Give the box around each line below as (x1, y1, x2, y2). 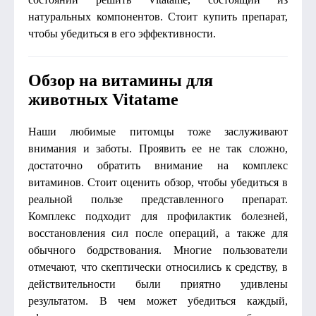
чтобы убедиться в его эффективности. (28, 28, 216, 39)
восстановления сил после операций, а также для (28, 227, 288, 239)
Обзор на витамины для (28, 71, 213, 90)
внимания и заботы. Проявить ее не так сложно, (28, 142, 288, 154)
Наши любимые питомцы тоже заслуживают (28, 126, 288, 138)
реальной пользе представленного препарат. (28, 193, 288, 205)
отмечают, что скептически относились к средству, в (28, 261, 288, 273)
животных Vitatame (28, 90, 178, 109)
